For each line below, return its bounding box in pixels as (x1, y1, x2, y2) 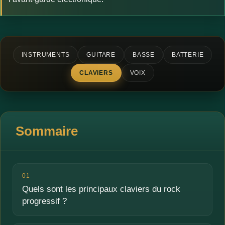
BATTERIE (172, 51, 204, 59)
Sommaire (16, 124, 78, 139)
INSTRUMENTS (21, 51, 70, 59)
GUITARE (86, 51, 116, 59)
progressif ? (22, 196, 67, 206)
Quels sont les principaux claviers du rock (22, 184, 180, 194)
